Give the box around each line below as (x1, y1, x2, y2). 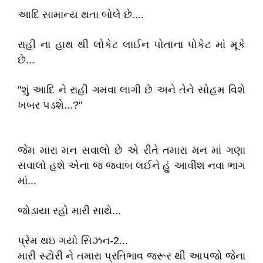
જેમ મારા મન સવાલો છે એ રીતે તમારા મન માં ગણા (18, 144, 245, 156)
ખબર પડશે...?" (18, 99, 82, 111)
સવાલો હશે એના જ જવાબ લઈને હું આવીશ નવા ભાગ (18, 160, 245, 171)
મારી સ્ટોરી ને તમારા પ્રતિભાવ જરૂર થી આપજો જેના (18, 250, 245, 262)
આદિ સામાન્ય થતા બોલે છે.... (18, 9, 144, 21)
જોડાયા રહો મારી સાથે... (18, 205, 121, 217)
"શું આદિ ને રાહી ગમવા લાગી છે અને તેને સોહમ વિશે (18, 84, 245, 96)
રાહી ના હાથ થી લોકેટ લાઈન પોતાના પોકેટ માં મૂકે (18, 39, 245, 50)
